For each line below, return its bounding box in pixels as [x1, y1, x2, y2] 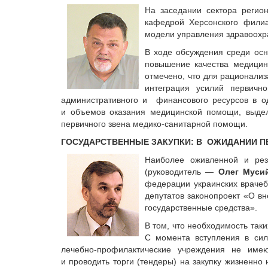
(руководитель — [145, 167, 218, 176]
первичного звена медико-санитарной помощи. [61, 119, 248, 129]
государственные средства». [145, 203, 257, 212]
